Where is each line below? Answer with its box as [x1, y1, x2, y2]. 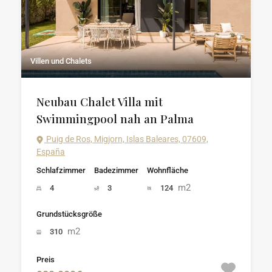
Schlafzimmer [36, 165, 86, 175]
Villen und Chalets [30, 56, 92, 66]
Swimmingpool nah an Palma [36, 110, 194, 126]
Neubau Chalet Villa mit [36, 93, 163, 109]
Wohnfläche [147, 165, 188, 175]
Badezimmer [94, 165, 138, 175]
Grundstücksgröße [36, 209, 102, 219]
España [36, 146, 65, 157]
